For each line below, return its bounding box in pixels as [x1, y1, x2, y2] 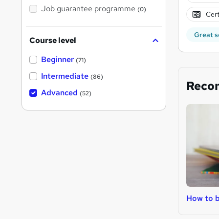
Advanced [41, 88, 78, 98]
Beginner [41, 54, 74, 65]
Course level [29, 35, 76, 46]
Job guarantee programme [41, 3, 135, 14]
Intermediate [41, 71, 88, 82]
